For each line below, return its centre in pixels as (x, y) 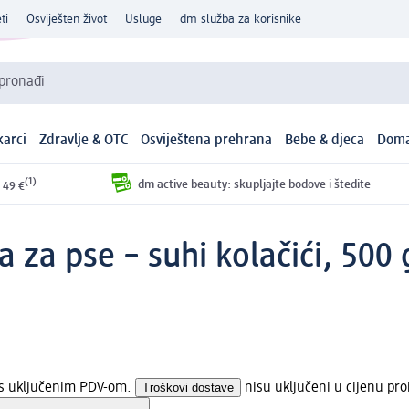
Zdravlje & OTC (84, 141)
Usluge (143, 19)
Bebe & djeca (325, 141)
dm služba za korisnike (241, 19)
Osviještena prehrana (207, 141)
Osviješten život (67, 19)
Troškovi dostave (188, 387)
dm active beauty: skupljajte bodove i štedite (254, 184)
